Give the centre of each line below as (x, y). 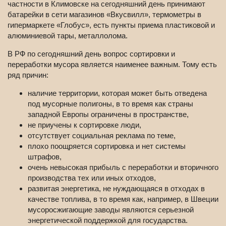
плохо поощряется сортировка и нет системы (107, 146)
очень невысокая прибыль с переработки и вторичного (123, 167)
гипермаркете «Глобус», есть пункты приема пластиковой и (111, 25)
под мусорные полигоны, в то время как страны (110, 103)
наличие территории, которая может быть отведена (117, 93)
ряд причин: (28, 75)
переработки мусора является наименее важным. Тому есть (112, 64)
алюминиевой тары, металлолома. (68, 35)
